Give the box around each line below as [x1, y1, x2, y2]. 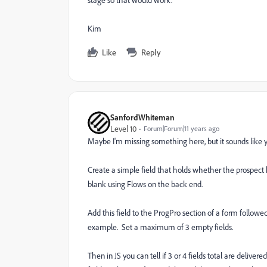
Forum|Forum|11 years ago [144, 124, 219, 133]
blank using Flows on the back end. [88, 179, 203, 189]
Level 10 [110, 123, 136, 133]
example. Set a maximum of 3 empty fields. [88, 222, 235, 232]
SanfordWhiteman [110, 112, 175, 122]
